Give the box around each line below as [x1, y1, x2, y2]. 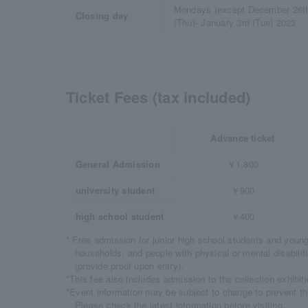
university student [75, 184, 155, 197]
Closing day [75, 9, 129, 22]
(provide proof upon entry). [75, 259, 184, 272]
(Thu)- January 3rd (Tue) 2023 [173, 16, 296, 29]
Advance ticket [210, 131, 275, 144]
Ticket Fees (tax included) [66, 86, 251, 108]
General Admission [75, 157, 160, 170]
